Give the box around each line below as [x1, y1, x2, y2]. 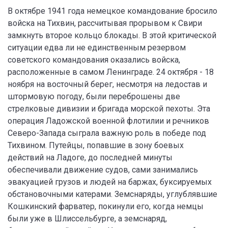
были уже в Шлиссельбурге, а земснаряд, [8, 214, 167, 223]
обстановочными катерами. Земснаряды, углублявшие [8, 189, 217, 199]
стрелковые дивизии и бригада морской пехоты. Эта [8, 104, 210, 113]
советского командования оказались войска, [8, 55, 180, 65]
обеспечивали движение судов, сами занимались [8, 165, 198, 175]
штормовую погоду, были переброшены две [8, 92, 180, 101]
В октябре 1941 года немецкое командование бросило [8, 6, 217, 16]
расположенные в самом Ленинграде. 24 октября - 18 [8, 67, 214, 77]
